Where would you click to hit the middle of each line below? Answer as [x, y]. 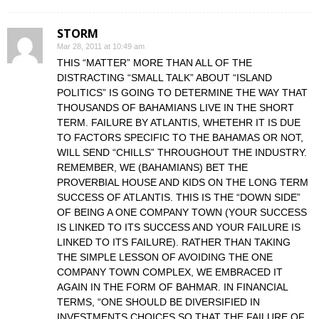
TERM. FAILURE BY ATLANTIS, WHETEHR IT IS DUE [179, 122]
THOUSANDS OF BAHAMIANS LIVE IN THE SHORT [176, 108]
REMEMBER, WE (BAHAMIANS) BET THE [152, 167]
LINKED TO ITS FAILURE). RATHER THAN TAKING [174, 242]
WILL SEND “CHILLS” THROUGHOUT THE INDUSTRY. [182, 152]
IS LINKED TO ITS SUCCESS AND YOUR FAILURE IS [179, 227]
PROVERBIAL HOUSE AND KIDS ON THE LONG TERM [183, 182]
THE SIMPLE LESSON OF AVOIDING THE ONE [165, 257]
